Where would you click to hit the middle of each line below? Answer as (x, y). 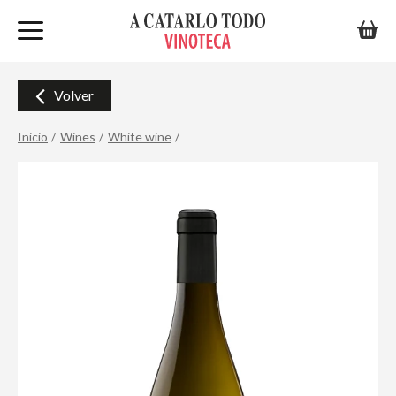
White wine (140, 137)
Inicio (33, 137)
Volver (74, 95)
